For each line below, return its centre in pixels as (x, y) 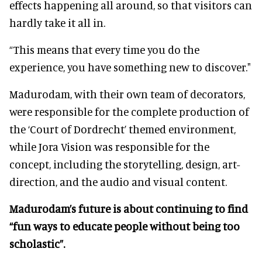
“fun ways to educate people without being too (125, 226)
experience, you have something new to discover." (130, 67)
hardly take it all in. (57, 22)
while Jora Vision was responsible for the (109, 146)
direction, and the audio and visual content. (118, 181)
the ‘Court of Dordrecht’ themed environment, (123, 129)
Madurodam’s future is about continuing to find (129, 208)
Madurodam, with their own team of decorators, (127, 94)
